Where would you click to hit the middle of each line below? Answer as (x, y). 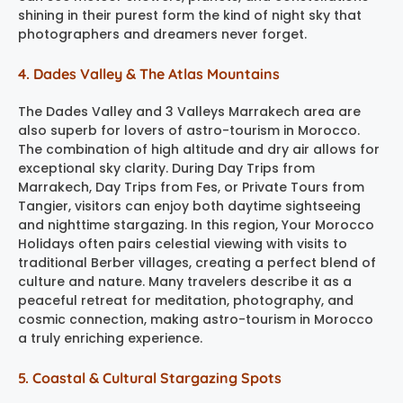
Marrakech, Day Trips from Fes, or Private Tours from (191, 187)
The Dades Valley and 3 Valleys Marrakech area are (189, 111)
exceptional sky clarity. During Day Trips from (166, 168)
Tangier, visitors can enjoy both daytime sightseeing (189, 206)
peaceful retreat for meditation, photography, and (186, 300)
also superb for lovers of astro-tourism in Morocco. (189, 130)
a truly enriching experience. (110, 338)
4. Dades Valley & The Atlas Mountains (149, 73)
